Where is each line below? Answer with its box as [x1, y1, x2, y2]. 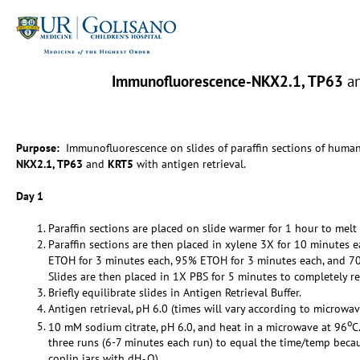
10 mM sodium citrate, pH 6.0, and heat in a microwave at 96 [48, 319, 347, 334]
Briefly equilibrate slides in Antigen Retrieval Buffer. [48, 284, 301, 300]
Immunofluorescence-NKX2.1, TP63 [112, 71, 344, 91]
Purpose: [16, 140, 66, 155]
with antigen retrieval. [133, 156, 246, 171]
